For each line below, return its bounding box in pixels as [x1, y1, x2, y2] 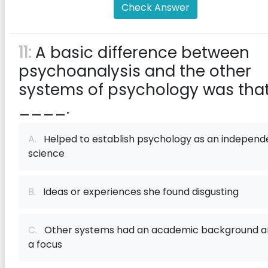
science [28, 147, 65, 160]
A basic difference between [31, 42, 249, 63]
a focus [28, 237, 62, 251]
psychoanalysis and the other [19, 60, 251, 82]
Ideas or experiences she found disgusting [36, 185, 239, 199]
